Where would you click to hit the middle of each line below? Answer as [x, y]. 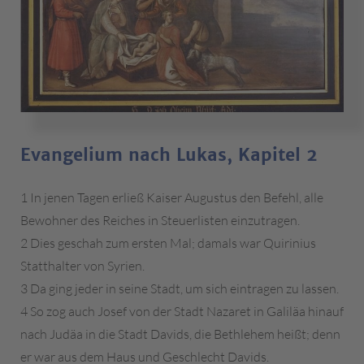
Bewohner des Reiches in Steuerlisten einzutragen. [160, 220]
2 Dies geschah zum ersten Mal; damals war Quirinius [168, 243]
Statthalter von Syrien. [82, 265]
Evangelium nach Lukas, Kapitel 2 [169, 154]
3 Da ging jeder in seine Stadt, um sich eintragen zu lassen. [180, 288]
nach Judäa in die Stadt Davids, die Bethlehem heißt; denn [180, 334]
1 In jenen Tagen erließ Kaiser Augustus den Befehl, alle [172, 197]
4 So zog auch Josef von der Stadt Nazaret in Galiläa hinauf [182, 311]
